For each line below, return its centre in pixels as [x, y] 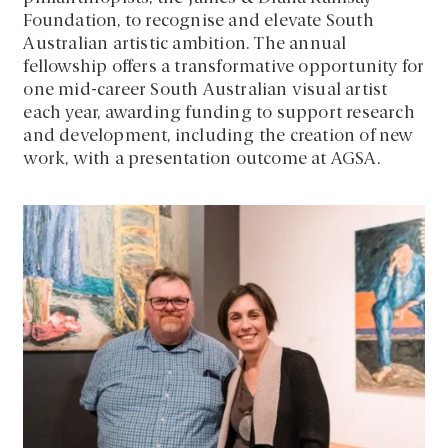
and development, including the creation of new [218, 136]
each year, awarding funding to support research [219, 113]
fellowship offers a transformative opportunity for [224, 67]
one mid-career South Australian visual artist [205, 90]
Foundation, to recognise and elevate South [198, 21]
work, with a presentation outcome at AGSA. [201, 159]
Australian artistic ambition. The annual [185, 44]
